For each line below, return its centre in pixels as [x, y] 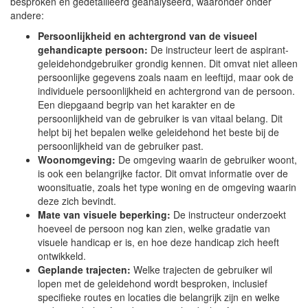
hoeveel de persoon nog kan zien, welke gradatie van [154, 228]
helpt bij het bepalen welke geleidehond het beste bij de [158, 132]
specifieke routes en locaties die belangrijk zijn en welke [159, 297]
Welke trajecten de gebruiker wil [201, 269]
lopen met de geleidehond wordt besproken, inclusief [153, 283]
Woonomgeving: [77, 159]
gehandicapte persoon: [93, 49]
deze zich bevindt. [77, 201]
